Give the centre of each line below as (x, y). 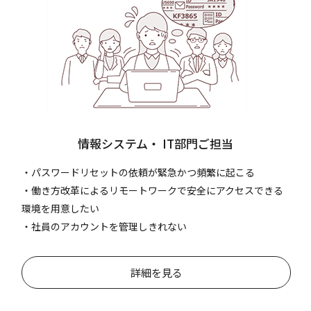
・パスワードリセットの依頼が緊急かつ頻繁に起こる (138, 172)
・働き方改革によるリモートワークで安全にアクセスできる (153, 190)
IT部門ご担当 (196, 143)
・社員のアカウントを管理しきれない (104, 226)
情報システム (113, 143)
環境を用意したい (61, 208)
